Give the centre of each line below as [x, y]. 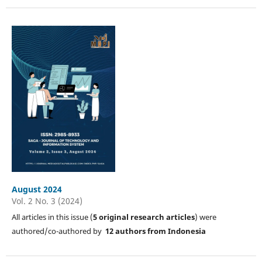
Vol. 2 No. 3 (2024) [47, 201]
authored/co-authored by [58, 231]
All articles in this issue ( [52, 217]
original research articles [146, 217]
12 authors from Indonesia [155, 231]
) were [205, 217]
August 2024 [37, 189]
